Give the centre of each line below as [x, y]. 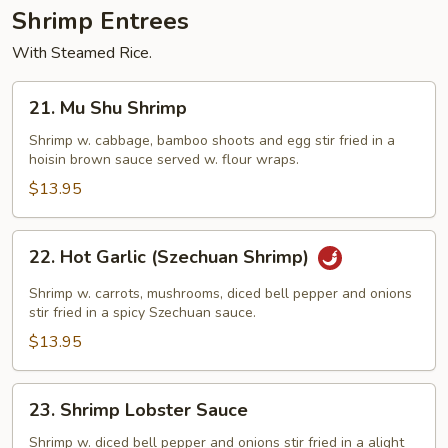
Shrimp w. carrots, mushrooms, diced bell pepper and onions [220, 293]
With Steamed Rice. [82, 53]
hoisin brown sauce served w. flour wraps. [164, 159]
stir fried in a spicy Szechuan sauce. [142, 312]
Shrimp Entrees [100, 21]
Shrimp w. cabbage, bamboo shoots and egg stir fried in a [212, 140]
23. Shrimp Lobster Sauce [138, 410]
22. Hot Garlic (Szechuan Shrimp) [171, 257]
